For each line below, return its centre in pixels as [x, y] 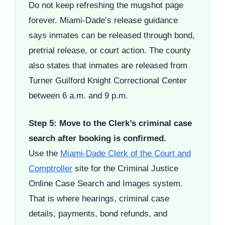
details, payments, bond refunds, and [98, 214]
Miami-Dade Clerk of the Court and [126, 154]
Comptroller [50, 169]
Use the [44, 154]
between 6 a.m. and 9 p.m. [78, 95]
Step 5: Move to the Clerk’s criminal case [110, 124]
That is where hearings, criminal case [99, 199]
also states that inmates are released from [108, 65]
